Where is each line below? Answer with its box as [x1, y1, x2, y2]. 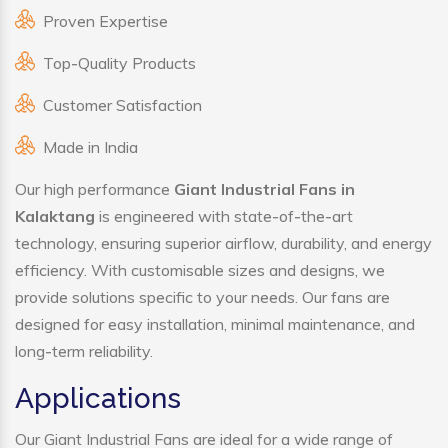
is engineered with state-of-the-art [95, 206, 353, 227]
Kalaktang [15, 206, 95, 227]
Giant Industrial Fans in [174, 179, 355, 200]
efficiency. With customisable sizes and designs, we [15, 260, 385, 281]
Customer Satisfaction [43, 95, 202, 116]
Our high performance [15, 179, 174, 200]
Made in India [43, 137, 138, 158]
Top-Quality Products [43, 53, 196, 74]
